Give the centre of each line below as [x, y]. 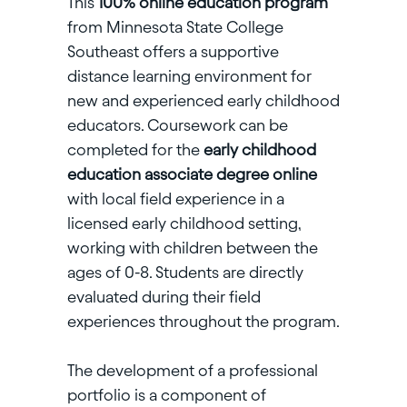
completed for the [135, 150]
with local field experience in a [175, 199]
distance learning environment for [189, 76]
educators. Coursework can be [177, 125]
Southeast [103, 52]
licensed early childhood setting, [184, 223]
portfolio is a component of [166, 395]
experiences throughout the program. [203, 322]
